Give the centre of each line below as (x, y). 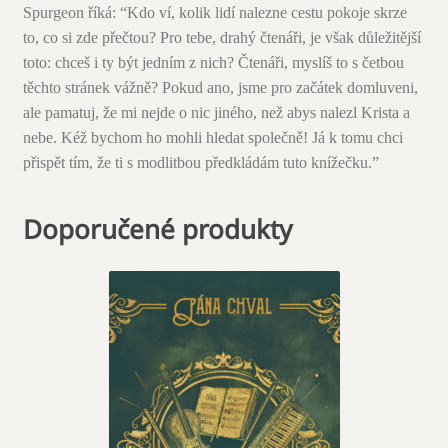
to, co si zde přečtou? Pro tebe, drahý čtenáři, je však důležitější (221, 38)
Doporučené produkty (157, 229)
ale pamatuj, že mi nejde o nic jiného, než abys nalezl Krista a (216, 113)
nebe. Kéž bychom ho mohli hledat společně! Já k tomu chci (212, 138)
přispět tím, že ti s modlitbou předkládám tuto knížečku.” (200, 163)
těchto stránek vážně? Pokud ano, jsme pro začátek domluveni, (220, 88)
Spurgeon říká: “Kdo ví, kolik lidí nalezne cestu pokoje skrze (214, 13)
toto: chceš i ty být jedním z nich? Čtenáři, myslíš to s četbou (213, 63)
